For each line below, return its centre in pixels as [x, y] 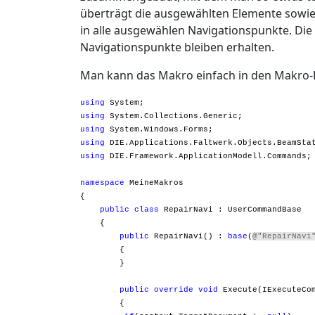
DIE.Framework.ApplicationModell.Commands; [208, 156]
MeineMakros [154, 182]
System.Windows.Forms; [159, 129]
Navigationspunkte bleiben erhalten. [177, 47]
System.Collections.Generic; [174, 116]
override [174, 289]
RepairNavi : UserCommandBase [230, 209]
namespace [102, 182]
